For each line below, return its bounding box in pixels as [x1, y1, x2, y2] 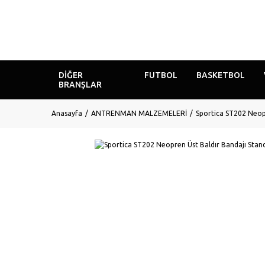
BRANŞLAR [58, 80, 102, 89]
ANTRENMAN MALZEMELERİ [91, 109, 187, 117]
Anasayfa [51, 109, 82, 117]
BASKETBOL [196, 70, 245, 80]
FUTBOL [144, 70, 178, 80]
